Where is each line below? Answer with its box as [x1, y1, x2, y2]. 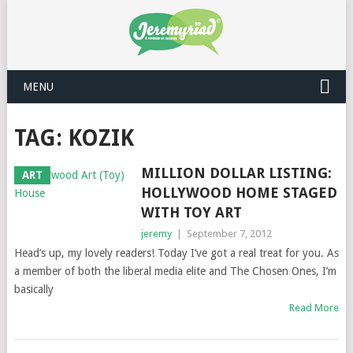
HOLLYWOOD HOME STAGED [140, 184, 337, 201]
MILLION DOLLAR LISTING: [140, 165, 332, 181]
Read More [289, 302, 340, 314]
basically [13, 283, 54, 295]
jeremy [140, 228, 172, 240]
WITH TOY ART [140, 204, 242, 221]
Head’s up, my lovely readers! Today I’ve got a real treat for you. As [13, 247, 339, 259]
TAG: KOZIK [13, 125, 134, 151]
